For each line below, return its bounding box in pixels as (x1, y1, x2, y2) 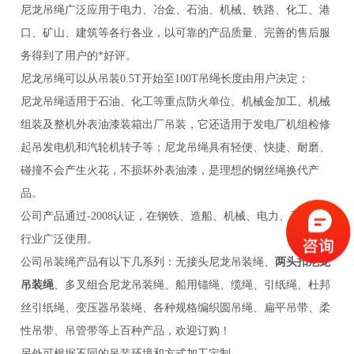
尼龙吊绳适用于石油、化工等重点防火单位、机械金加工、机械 (21, 96, 331, 108)
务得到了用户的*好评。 (21, 50, 137, 62)
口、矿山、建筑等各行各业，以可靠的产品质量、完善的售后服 (21, 27, 331, 40)
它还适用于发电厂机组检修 (198, 119, 331, 131)
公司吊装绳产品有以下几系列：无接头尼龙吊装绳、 (21, 256, 276, 269)
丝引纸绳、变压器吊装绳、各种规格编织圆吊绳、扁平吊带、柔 (21, 302, 331, 314)
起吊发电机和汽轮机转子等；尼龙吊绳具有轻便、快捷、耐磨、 (21, 141, 331, 154)
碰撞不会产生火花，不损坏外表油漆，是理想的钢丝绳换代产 (21, 164, 320, 177)
